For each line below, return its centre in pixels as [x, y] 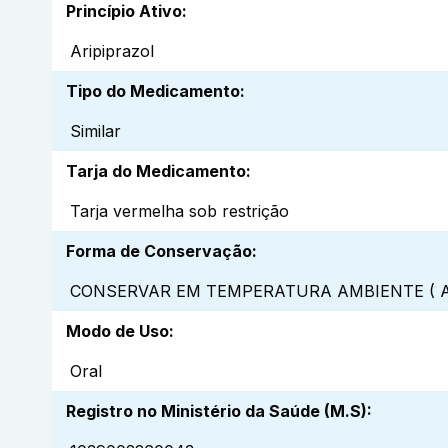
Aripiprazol [112, 51]
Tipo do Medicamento [153, 91]
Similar [95, 131]
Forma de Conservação [159, 251]
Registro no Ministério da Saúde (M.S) [216, 411]
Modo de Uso [117, 331]
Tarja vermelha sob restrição [179, 211]
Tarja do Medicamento [156, 171]
